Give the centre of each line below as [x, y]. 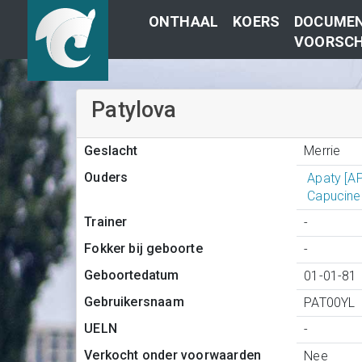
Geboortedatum [132, 276]
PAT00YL [330, 303]
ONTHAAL [183, 21]
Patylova [134, 110]
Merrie [322, 151]
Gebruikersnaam [134, 302]
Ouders [106, 178]
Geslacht [111, 151]
